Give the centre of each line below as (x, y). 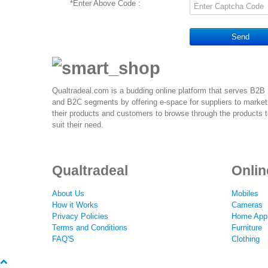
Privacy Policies (80, 216)
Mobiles (245, 193)
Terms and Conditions (90, 227)
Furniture (247, 227)
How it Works (75, 205)
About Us (68, 193)
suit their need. (78, 125)
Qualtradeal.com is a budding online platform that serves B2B (159, 91)
